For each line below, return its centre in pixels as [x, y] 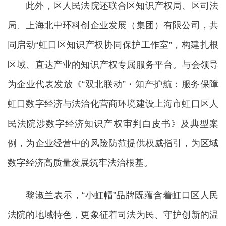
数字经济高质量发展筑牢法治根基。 [80, 163]
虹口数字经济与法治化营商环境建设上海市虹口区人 [113, 104]
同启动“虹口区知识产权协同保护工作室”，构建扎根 [113, 45]
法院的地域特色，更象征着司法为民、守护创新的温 [113, 215]
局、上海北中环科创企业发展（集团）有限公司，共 [113, 25]
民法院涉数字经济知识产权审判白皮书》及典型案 [113, 124]
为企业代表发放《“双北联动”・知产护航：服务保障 [113, 84]
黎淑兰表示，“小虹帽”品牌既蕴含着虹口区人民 [113, 195]
